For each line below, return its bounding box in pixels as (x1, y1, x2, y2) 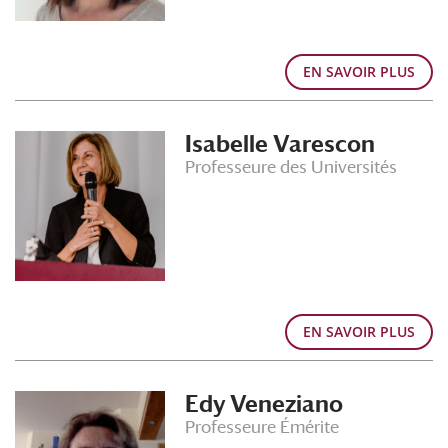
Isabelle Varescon (185, 131, 375, 157)
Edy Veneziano (185, 391, 343, 417)
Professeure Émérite (185, 417, 339, 437)
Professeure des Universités (185, 157, 397, 177)
